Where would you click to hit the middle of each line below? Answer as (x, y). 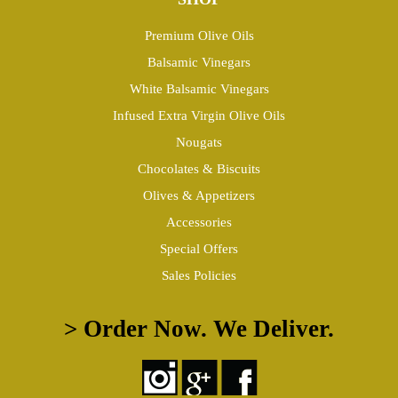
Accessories (199, 222)
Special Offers (199, 248)
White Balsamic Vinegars (199, 88)
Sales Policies (199, 275)
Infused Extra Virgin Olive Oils (199, 115)
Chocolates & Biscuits (199, 168)
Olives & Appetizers (199, 195)
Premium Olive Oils (199, 35)
